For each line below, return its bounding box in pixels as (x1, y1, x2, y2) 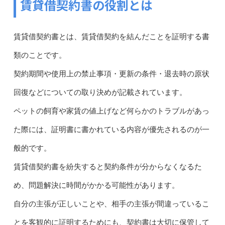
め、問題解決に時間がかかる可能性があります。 (13, 181, 179, 189)
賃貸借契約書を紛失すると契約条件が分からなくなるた (13, 162, 202, 171)
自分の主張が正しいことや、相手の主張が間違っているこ (13, 199, 209, 208)
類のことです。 (13, 51, 66, 59)
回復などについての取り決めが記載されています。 (13, 88, 187, 96)
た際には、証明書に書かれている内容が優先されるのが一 (13, 125, 209, 134)
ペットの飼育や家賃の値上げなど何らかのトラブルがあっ (13, 106, 209, 115)
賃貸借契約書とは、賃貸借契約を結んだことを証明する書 (13, 32, 209, 41)
